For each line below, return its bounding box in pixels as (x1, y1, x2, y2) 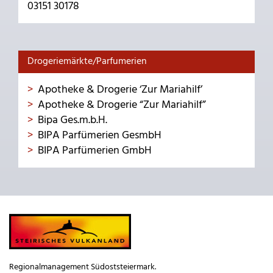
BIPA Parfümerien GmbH (38, 141, 152, 160)
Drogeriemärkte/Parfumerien (27, 53, 147, 69)
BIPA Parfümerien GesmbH (38, 126, 161, 144)
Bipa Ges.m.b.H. (38, 111, 107, 129)
